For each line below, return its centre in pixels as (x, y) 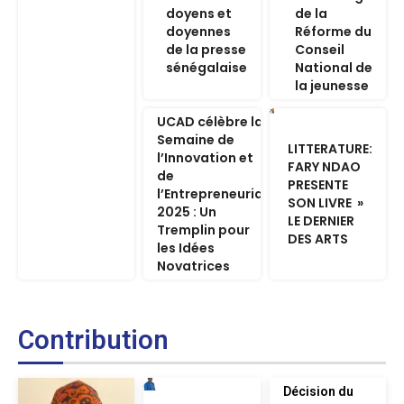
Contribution (93, 340)
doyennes (198, 32)
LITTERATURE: (330, 149)
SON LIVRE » (325, 203)
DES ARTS (319, 239)
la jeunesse (333, 86)
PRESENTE (317, 185)
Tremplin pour (204, 230)
